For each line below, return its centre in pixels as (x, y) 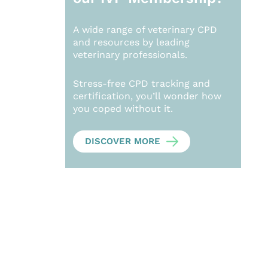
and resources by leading (132, 42)
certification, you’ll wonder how (147, 96)
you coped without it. (123, 108)
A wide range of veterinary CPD (145, 30)
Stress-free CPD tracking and (142, 83)
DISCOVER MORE (123, 141)
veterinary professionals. (130, 55)
